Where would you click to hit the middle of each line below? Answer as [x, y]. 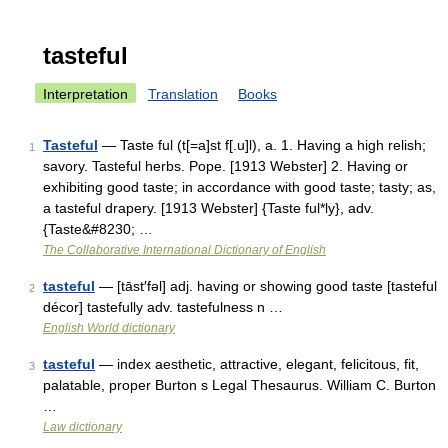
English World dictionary [109, 328]
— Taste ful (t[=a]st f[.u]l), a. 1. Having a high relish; [262, 145]
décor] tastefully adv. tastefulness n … [163, 307]
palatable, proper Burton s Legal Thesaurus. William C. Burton [239, 385]
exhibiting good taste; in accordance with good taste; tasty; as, [239, 187]
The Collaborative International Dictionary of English [184, 250]
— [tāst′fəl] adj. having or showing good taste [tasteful [266, 286]
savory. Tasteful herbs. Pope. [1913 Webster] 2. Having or [225, 166]
